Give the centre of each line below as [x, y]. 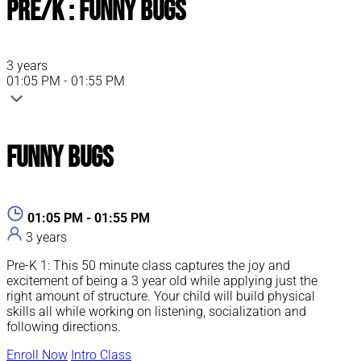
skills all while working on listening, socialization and [156, 312]
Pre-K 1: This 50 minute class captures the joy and [148, 266]
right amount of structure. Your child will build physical [161, 297]
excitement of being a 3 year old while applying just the [162, 281]
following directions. [64, 327]
